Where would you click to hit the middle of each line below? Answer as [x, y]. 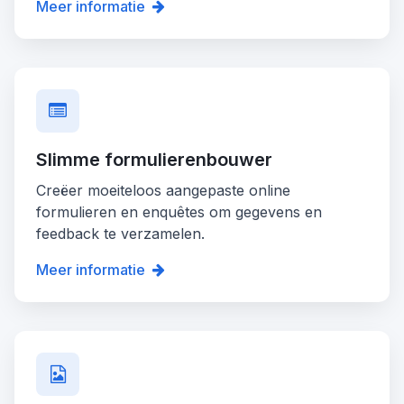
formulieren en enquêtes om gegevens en [179, 212]
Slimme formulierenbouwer [154, 160]
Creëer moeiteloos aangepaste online [163, 191]
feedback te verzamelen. [120, 234]
